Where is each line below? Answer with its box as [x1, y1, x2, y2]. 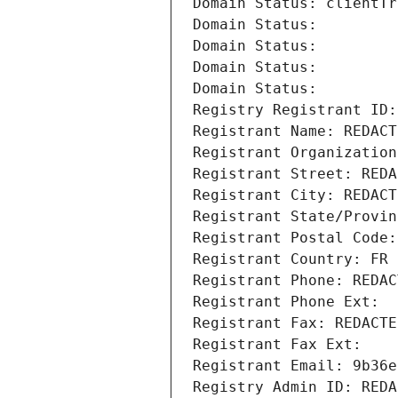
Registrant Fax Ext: [193, 336, 362, 354]
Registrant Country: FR [193, 251, 388, 268]
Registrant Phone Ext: [193, 293, 379, 311]
